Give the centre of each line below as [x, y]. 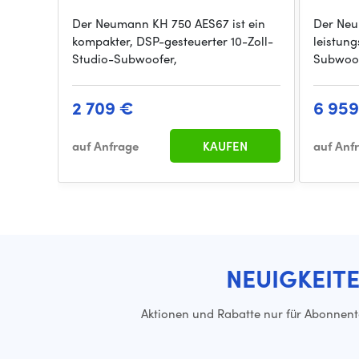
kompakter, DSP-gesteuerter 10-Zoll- [173, 41]
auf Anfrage [105, 146]
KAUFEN [226, 146]
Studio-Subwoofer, [125, 59]
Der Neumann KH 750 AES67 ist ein [169, 24]
